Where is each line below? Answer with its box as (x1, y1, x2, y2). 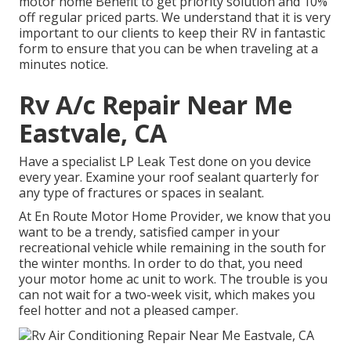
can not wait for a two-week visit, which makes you (19, 286, 315, 304)
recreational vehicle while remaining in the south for (19, 239, 326, 257)
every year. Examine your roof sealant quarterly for (19, 168, 319, 186)
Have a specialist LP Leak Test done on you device (19, 153, 311, 171)
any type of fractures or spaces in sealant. (19, 184, 264, 202)
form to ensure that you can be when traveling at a (19, 40, 318, 58)
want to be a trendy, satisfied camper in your (19, 223, 280, 241)
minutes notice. (19, 56, 108, 74)
